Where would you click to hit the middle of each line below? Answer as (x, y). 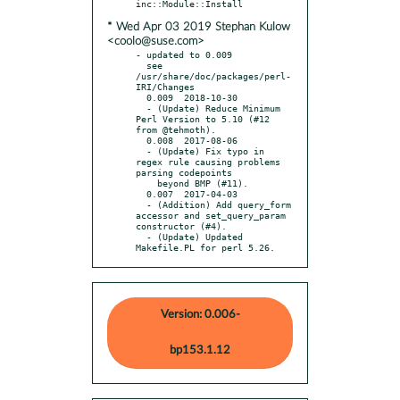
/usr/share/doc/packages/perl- (213, 75)
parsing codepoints (184, 172)
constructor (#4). (181, 225)
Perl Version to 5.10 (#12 (203, 118)
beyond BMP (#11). (146, 183)
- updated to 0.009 (184, 54)
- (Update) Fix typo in (141, 150)
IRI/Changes (165, 86)
